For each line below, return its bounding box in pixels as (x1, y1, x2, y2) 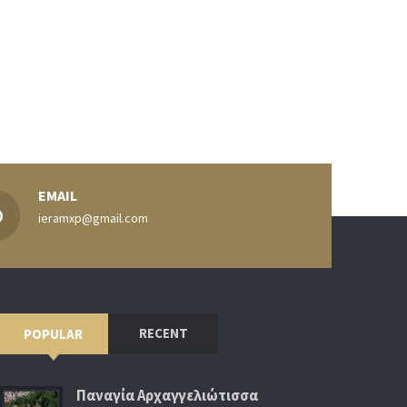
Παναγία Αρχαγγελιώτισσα (75, 385, 258, 405)
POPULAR (24, 324, 84, 342)
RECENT (138, 323, 188, 342)
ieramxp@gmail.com (37, 209, 148, 226)
